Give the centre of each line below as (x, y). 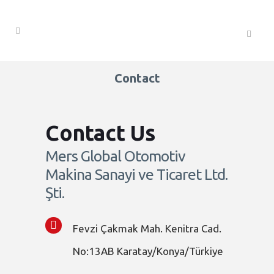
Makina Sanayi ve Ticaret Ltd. (136, 174)
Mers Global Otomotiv (115, 156)
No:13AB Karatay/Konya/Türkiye (148, 251)
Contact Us (100, 133)
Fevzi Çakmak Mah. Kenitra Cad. (147, 228)
